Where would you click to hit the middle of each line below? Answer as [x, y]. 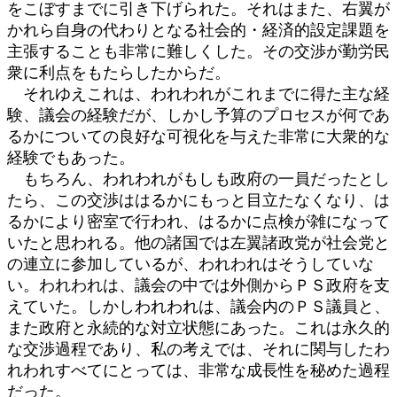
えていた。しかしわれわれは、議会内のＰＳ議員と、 [198, 306]
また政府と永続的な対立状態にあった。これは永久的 [198, 327]
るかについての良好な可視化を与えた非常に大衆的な [198, 136]
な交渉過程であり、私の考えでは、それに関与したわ [198, 349]
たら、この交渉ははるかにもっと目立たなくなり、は [198, 200]
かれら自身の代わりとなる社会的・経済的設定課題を [198, 30]
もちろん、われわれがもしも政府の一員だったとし [198, 179]
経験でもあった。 [71, 157]
